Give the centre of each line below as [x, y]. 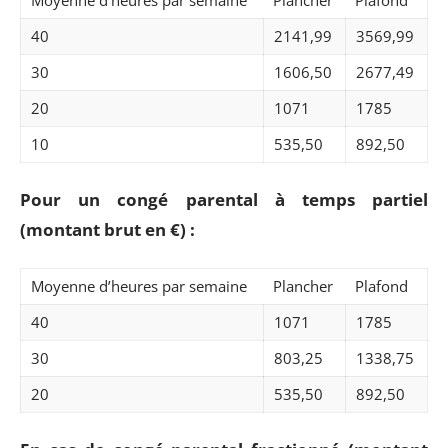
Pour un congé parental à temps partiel [224, 199]
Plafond [381, 285]
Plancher [303, 285]
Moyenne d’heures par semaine [139, 285]
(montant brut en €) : [107, 229]
